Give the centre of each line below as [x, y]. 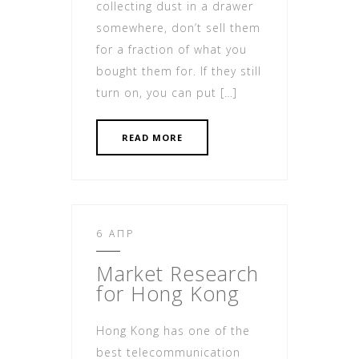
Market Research [177, 274]
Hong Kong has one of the [173, 331]
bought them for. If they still [179, 71]
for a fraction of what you [171, 50]
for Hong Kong [168, 294]
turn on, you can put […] [167, 93]
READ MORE [152, 138]
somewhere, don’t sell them [178, 28]
